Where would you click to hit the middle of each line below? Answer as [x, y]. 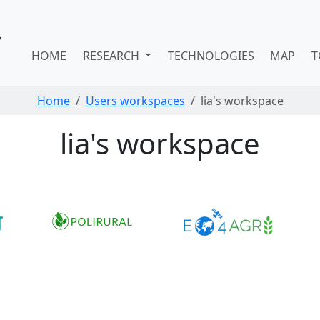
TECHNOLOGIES [211, 55]
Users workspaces [135, 101]
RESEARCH [112, 55]
